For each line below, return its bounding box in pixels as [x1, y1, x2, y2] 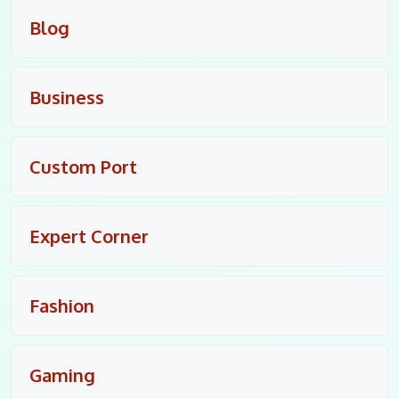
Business [29, 85, 104, 109]
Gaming [29, 362, 95, 387]
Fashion [29, 293, 94, 317]
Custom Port [29, 154, 137, 178]
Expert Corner [29, 224, 149, 248]
